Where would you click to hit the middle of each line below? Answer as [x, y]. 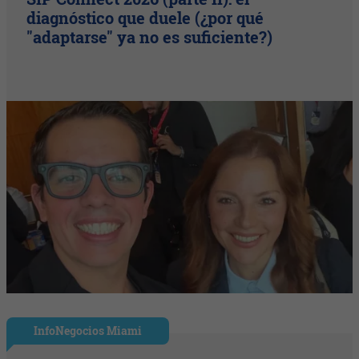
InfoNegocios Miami [88, 331]
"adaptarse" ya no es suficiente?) [150, 37]
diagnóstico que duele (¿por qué [145, 18]
